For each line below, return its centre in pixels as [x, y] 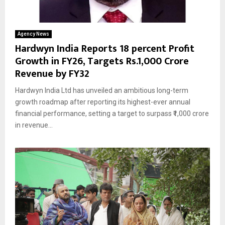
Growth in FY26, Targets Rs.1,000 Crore [102, 61]
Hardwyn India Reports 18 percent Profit [105, 48]
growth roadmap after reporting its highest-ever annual [103, 102]
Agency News [33, 34]
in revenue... [34, 125]
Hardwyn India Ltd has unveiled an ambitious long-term [102, 90]
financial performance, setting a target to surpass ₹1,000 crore [112, 113]
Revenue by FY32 [52, 74]
